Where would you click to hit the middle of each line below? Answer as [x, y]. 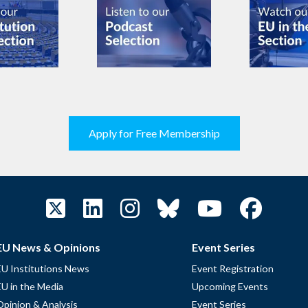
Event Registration [233, 269]
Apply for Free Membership [154, 133]
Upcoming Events [230, 287]
